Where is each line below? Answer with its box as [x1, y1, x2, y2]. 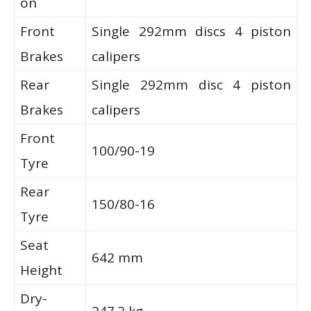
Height [20, 260, 62, 279]
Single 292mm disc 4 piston [92, 75, 291, 94]
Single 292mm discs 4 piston [92, 22, 291, 40]
